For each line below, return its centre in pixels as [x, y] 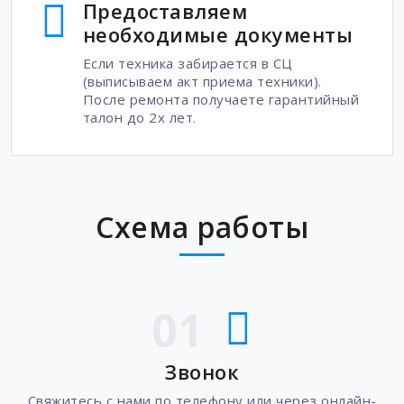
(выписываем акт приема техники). [202, 81]
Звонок [202, 372]
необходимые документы [217, 34]
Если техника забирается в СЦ [188, 63]
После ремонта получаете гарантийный [220, 99]
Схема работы [202, 226]
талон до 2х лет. [139, 117]
